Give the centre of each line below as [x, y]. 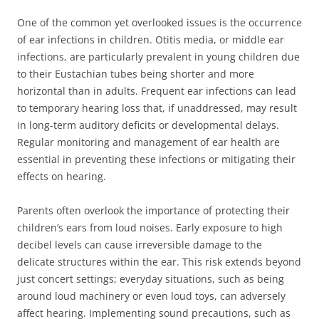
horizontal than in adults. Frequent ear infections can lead [157, 91]
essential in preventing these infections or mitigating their [156, 159]
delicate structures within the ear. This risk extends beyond [159, 262]
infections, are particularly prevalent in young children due [158, 57]
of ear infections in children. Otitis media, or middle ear [151, 40]
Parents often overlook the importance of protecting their [153, 210]
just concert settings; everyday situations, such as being [151, 279]
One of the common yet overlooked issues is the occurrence [159, 22]
